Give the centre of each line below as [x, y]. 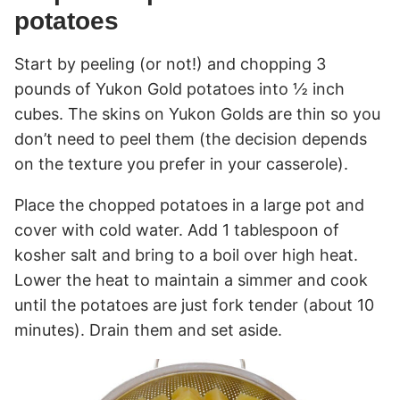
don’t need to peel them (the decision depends [191, 138]
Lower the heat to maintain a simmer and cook [191, 279]
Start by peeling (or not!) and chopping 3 [170, 63]
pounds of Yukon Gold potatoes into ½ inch [179, 88]
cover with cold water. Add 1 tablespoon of [177, 229]
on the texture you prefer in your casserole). [181, 163]
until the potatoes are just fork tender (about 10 [194, 304]
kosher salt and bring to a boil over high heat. [186, 254]
